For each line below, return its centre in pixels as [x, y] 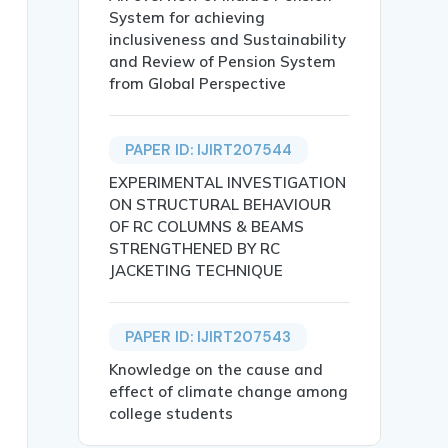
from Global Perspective [198, 84]
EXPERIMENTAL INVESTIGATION [228, 183]
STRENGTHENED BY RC [195, 249]
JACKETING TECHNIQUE [196, 271]
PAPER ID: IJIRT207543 [208, 337]
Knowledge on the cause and [216, 370]
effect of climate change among [229, 392]
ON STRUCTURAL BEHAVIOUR [220, 205]
